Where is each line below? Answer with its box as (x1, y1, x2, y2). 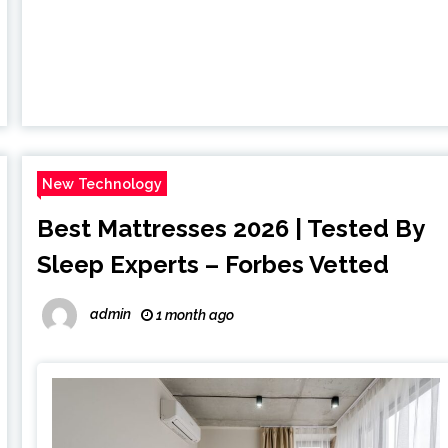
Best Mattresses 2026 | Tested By (37, 213, 425, 243)
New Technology (42, 174, 163, 192)
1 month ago (153, 306, 235, 323)
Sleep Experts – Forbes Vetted (37, 249, 390, 279)
